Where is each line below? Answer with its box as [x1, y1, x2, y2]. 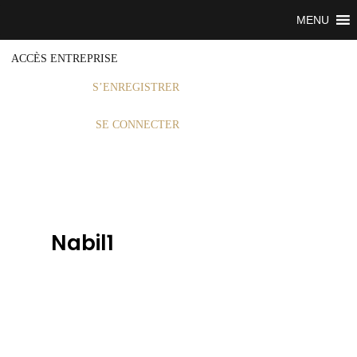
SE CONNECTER [95, 119, 179, 131]
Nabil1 [50, 229, 114, 257]
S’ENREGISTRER [92, 81, 179, 93]
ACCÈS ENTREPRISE [10, 53, 118, 65]
